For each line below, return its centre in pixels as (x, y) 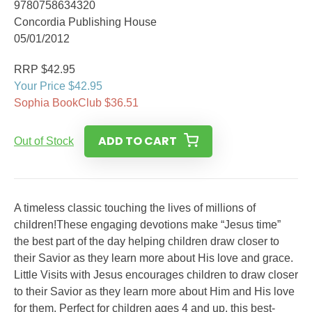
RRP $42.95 (45, 69)
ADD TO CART (138, 141)
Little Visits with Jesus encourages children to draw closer (156, 275)
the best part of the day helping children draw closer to (147, 241)
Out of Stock (44, 141)
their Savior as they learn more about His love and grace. (154, 258)
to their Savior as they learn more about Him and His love (154, 291)
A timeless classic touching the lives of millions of (135, 208)
